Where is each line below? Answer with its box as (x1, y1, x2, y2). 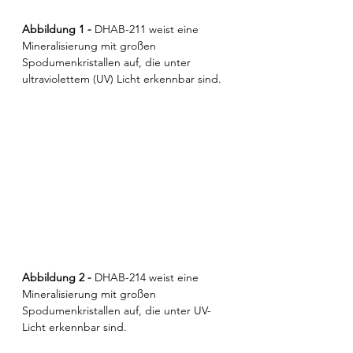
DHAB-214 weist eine (95, 270, 202, 285)
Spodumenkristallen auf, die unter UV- (22, 303, 211, 318)
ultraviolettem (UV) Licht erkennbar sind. (22, 71, 221, 86)
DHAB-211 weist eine (95, 21, 202, 36)
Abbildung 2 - (22, 270, 95, 285)
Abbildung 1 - (22, 21, 95, 36)
